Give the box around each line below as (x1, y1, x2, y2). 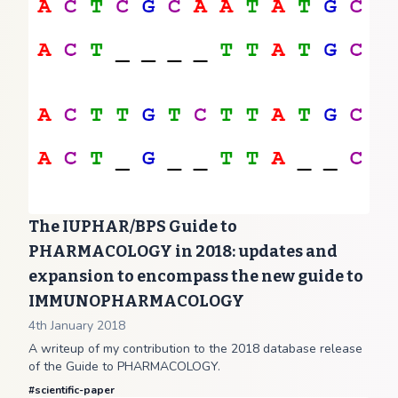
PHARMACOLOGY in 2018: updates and (28, 242, 338, 261)
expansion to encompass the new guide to (28, 267, 363, 286)
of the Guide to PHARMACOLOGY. (28, 358, 220, 375)
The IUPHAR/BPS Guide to (28, 217, 237, 236)
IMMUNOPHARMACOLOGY (28, 291, 244, 311)
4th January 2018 (28, 317, 125, 334)
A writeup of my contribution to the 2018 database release (28, 340, 362, 357)
